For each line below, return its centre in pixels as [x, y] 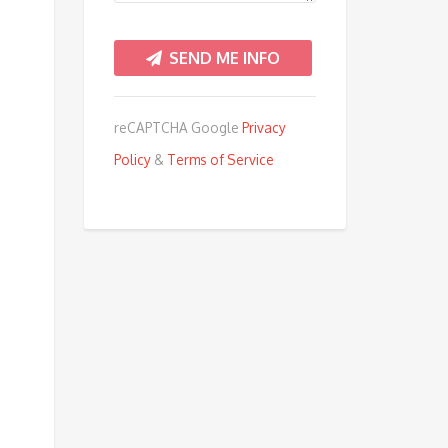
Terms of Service [220, 159]
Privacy [263, 127]
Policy [132, 159]
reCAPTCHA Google [177, 127]
